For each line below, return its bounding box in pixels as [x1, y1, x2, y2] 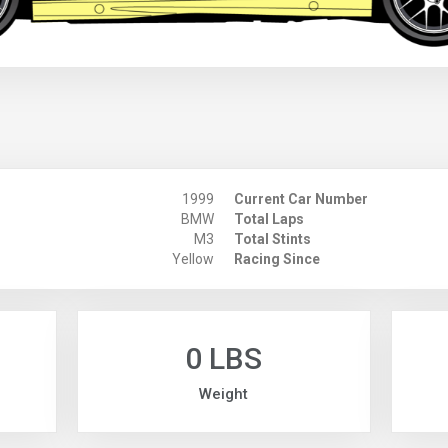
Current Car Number [234, 191, 368, 208]
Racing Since [234, 251, 320, 268]
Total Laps [234, 211, 304, 228]
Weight [199, 385, 249, 404]
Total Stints [234, 231, 311, 248]
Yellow [171, 251, 214, 268]
